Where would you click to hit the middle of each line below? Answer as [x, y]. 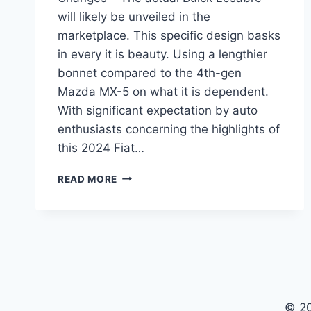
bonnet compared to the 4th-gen [150, 73]
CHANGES [142, 248]
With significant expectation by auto [158, 110]
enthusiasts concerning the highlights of [169, 129]
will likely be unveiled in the [134, 16]
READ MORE [88, 179]
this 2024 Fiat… [101, 148]
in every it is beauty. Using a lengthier [162, 54]
